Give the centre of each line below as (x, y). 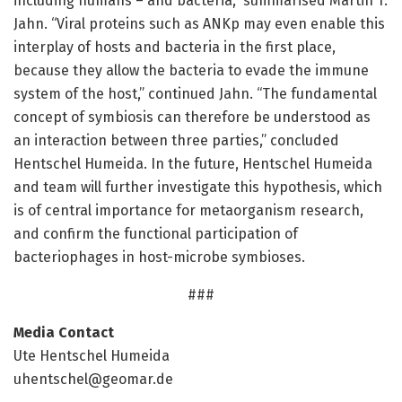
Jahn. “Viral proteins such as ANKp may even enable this (199, 24)
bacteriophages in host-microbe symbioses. (159, 258)
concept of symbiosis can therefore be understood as (192, 118)
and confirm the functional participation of (156, 234)
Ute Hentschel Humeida (92, 356)
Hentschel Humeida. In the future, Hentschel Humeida (193, 164)
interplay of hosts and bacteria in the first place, (175, 48)
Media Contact (64, 333)
